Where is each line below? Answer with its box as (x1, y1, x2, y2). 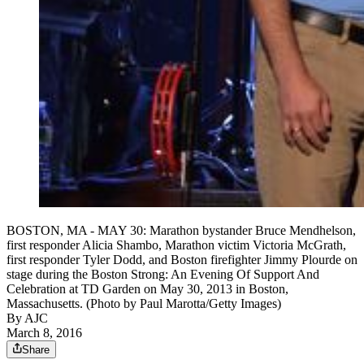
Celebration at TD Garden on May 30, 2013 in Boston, (6, 282, 288, 297)
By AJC (6, 311, 48, 326)
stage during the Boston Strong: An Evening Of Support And (6, 267, 319, 282)
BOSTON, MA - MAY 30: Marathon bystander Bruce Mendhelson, (6, 223, 356, 238)
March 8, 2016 (6, 326, 82, 340)
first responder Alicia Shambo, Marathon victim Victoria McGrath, (6, 238, 346, 253)
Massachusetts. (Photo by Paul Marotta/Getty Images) (6, 297, 281, 311)
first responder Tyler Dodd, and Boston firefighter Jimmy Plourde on (6, 253, 357, 267)
